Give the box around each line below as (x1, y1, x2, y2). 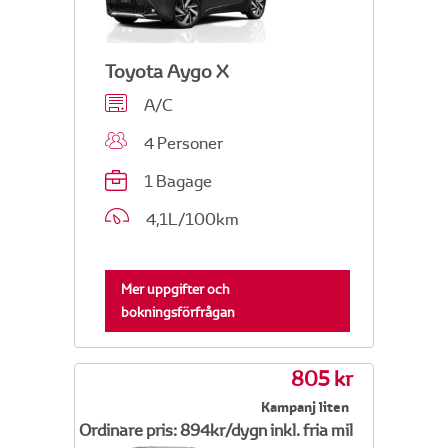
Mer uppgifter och (121, 280, 230, 298)
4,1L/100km (140, 208, 239, 230)
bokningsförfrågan (121, 303, 235, 321)
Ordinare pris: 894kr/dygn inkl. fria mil (79, 419, 353, 441)
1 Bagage (138, 170, 212, 192)
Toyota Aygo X (105, 59, 229, 83)
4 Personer (138, 132, 223, 154)
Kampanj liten (261, 397, 349, 418)
